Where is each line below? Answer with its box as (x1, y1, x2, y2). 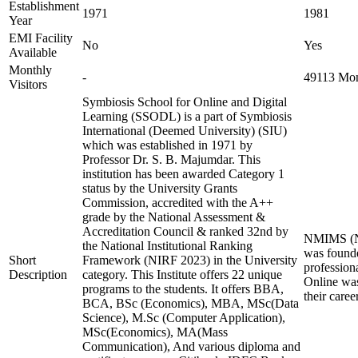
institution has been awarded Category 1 (82, 167, 284, 181)
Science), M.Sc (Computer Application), (82, 311, 285, 324)
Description (9, 268, 67, 281)
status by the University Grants (82, 181, 237, 195)
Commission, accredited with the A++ (82, 196, 273, 209)
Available (9, 46, 57, 59)
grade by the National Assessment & (82, 210, 265, 224)
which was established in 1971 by (82, 138, 253, 152)
